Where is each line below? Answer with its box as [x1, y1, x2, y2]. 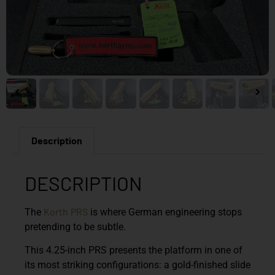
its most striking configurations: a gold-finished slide [25, 259, 250, 271]
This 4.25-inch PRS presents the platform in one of [25, 244, 242, 257]
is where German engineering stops [88, 206, 242, 218]
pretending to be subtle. [25, 220, 126, 233]
